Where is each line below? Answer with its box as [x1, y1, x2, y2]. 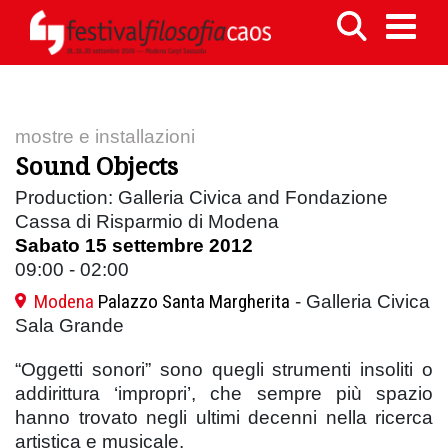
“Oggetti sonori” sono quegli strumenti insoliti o [15, 358, 433, 380]
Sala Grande [15, 314, 124, 336]
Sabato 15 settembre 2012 [15, 234, 253, 256]
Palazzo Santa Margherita [98, 289, 290, 313]
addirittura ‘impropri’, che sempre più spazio [15, 382, 433, 404]
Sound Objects [15, 148, 178, 182]
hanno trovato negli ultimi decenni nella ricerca [15, 406, 433, 428]
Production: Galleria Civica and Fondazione [15, 186, 388, 208]
